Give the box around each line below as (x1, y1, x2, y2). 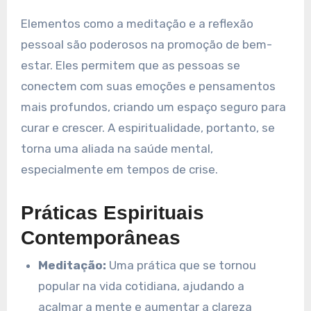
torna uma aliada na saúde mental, (20, 141, 213, 155)
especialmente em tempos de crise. (20, 162, 218, 176)
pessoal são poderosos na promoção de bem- (20, 37, 272, 51)
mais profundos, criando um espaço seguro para (20, 99, 286, 114)
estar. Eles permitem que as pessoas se (20, 58, 240, 72)
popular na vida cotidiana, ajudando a (38, 279, 245, 294)
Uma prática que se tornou (106, 258, 257, 273)
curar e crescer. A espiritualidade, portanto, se (20, 120, 275, 135)
